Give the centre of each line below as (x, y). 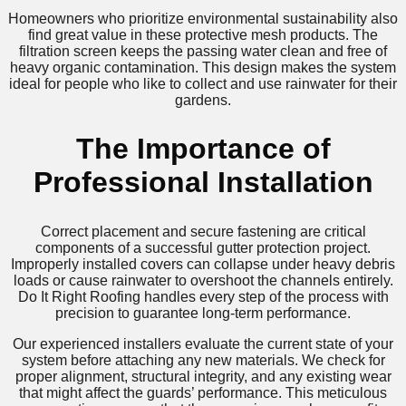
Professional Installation (203, 183)
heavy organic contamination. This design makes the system (203, 67)
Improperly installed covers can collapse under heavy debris (203, 264)
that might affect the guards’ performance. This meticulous (203, 392)
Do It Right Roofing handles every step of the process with (203, 296)
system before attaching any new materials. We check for (203, 360)
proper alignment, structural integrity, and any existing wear (203, 376)
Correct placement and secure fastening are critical (203, 231)
